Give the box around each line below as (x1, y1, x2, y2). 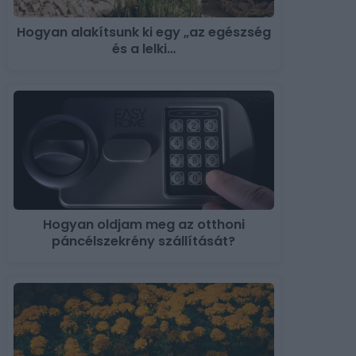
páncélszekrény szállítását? (52, 232, 236, 251)
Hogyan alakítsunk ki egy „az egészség (16, 23, 271, 42)
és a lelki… (111, 40, 176, 59)
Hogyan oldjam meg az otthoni (42, 215, 245, 234)
